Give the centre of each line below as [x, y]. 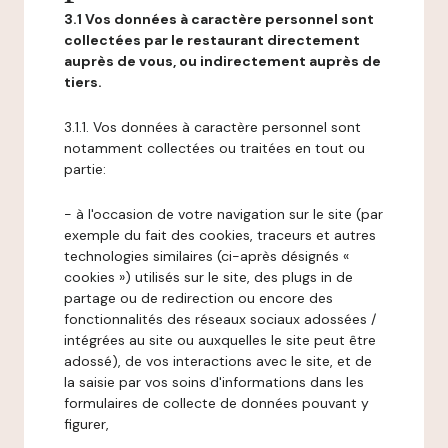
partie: [85, 169]
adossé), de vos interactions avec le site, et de [218, 361]
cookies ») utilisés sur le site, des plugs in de [208, 277]
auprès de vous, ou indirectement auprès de [222, 61]
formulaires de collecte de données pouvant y [216, 403]
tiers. [83, 82]
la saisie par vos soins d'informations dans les [214, 382]
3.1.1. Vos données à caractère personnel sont [212, 127]
